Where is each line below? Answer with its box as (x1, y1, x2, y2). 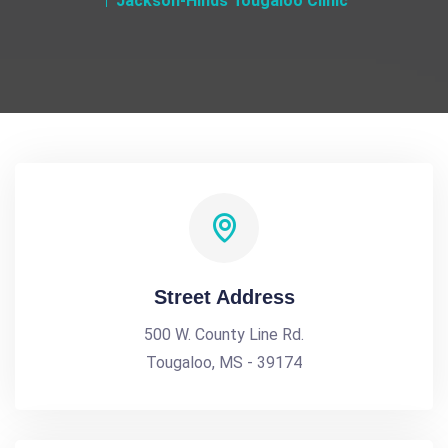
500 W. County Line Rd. (144, 325, 304, 344)
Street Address (153, 286, 295, 308)
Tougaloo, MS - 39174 (146, 353, 302, 372)
